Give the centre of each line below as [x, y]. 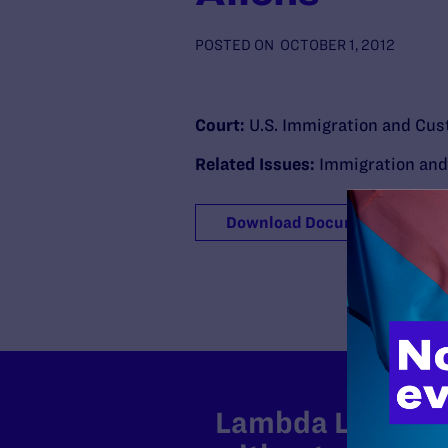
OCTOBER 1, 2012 [337, 45]
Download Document [304, 222]
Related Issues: [256, 164]
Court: [221, 125]
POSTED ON [234, 45]
